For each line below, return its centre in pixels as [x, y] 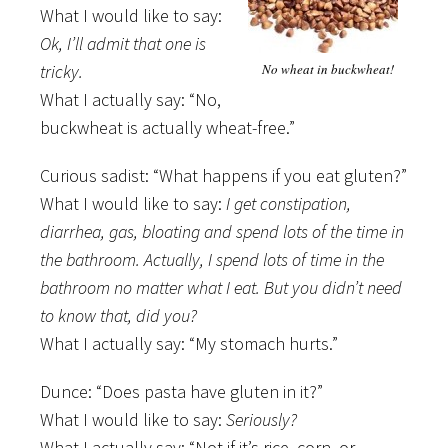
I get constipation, [286, 203]
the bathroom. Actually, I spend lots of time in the [212, 259]
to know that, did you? [118, 315]
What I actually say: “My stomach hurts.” [189, 343]
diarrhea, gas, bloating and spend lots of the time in [222, 231]
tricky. [61, 71]
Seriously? [259, 419]
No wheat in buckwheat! [328, 68]
